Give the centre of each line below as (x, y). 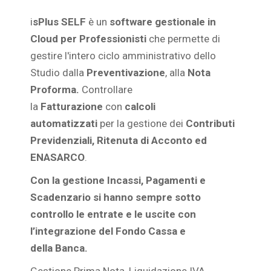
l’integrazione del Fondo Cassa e (108, 231)
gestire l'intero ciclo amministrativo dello (123, 56)
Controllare (107, 90)
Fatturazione (72, 107)
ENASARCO (57, 158)
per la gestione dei (142, 124)
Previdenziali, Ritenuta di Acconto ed (119, 141)
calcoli (140, 107)
